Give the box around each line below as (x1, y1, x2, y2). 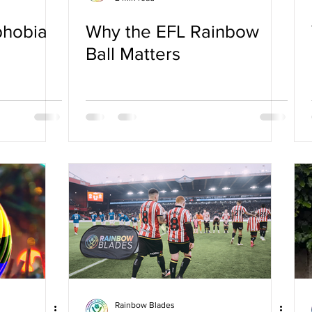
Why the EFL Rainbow (86, 22, 259, 41)
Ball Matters (86, 44, 180, 63)
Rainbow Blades (115, 300, 175, 310)
